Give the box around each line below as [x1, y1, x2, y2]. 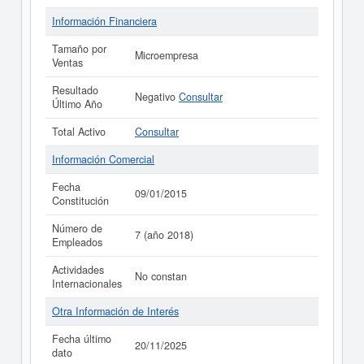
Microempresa [135, 48, 198, 63]
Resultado [52, 83, 98, 97]
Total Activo [52, 124, 106, 139]
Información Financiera [52, 14, 157, 28]
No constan [135, 269, 187, 284]
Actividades [52, 262, 104, 277]
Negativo [135, 89, 179, 104]
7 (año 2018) [135, 227, 193, 242]
